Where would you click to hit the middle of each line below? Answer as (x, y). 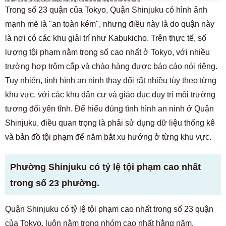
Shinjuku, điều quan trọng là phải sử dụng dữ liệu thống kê (110, 123)
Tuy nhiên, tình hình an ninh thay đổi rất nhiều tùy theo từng (111, 80)
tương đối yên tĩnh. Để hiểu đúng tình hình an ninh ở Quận (109, 108)
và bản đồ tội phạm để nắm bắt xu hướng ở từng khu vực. (108, 137)
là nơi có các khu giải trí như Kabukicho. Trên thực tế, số (106, 38)
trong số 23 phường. (55, 183)
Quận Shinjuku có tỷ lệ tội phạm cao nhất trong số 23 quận (109, 209)
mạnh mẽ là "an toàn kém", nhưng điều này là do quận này (110, 24)
